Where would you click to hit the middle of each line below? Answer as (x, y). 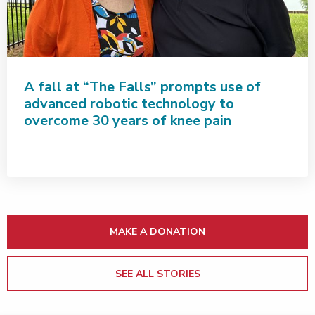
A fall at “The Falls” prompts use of (142, 87)
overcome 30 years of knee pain (128, 121)
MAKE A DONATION (157, 232)
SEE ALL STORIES (157, 274)
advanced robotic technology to (129, 104)
